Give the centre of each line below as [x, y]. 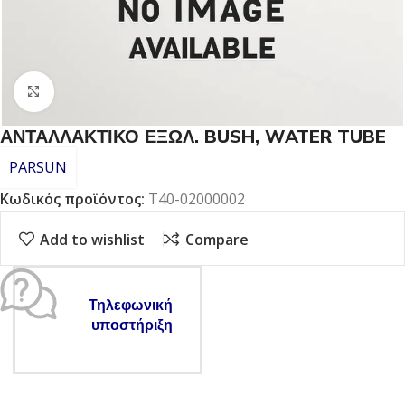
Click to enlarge [104, 92]
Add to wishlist [93, 239]
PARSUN [38, 167]
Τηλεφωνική [131, 306]
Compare [217, 239]
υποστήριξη [132, 325]
